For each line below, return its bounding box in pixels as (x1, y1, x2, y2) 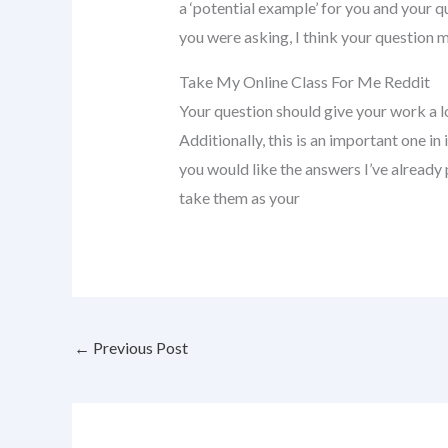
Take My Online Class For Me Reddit (178, 71, 430, 91)
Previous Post (90, 338, 188, 358)
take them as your (178, 187, 300, 207)
